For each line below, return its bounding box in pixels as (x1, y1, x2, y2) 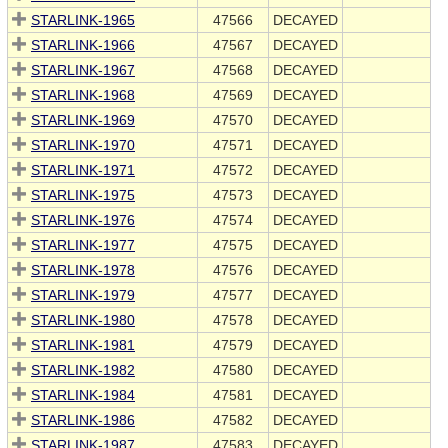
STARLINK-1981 (31, 337, 135, 354)
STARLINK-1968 (31, 87, 135, 104)
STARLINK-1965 (31, 12, 135, 29)
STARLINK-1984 (31, 387, 135, 404)
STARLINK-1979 (31, 287, 135, 304)
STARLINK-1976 (31, 212, 135, 229)
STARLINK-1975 (31, 187, 135, 204)
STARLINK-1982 (31, 362, 135, 379)
